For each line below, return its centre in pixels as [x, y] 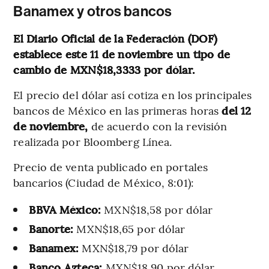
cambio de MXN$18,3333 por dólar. [104, 69]
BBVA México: [65, 209]
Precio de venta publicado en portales [111, 166]
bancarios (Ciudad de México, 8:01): [104, 182]
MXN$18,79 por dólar [134, 247]
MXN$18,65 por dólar [129, 228]
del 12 [237, 110]
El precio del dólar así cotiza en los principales [133, 94]
